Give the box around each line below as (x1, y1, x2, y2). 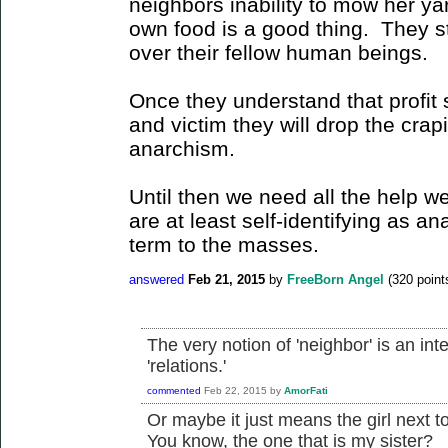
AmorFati (284, 384, 328, 396)
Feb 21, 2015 (188, 272, 265, 288)
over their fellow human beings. (129, 40, 428, 64)
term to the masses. (129, 232, 319, 256)
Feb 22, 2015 (204, 384, 267, 396)
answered (129, 272, 184, 288)
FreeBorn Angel (287, 272, 384, 288)
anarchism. (129, 136, 235, 160)
